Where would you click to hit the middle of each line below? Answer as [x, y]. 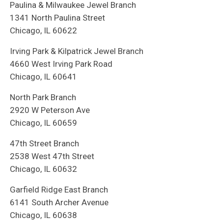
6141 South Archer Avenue [59, 203]
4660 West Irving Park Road [61, 64]
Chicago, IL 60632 [43, 169]
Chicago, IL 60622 [43, 31]
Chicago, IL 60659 [43, 123]
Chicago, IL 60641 [43, 77]
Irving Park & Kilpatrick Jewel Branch [77, 51]
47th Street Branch [44, 144]
